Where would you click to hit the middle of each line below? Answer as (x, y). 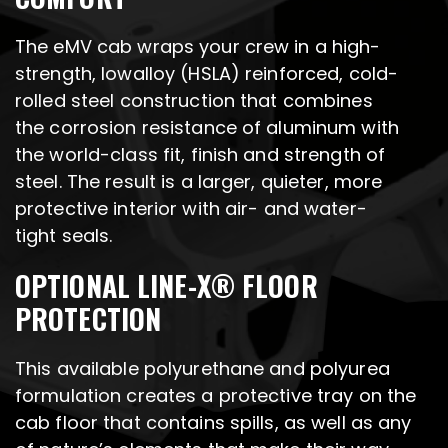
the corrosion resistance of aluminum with (207, 128)
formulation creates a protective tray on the (216, 396)
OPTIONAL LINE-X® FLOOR (166, 286)
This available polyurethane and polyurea (202, 369)
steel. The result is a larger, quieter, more (199, 182)
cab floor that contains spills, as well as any (213, 423)
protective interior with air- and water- (191, 209)
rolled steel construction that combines (194, 101)
